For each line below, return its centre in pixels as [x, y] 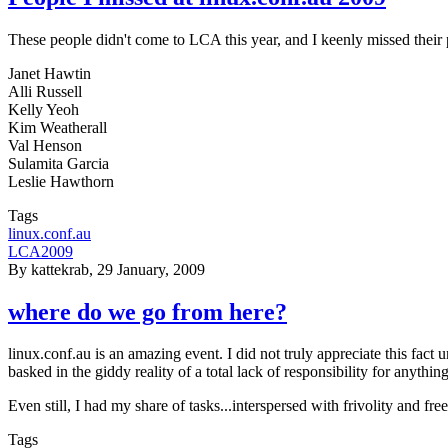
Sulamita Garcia [58, 163]
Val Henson [45, 145]
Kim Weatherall [57, 127]
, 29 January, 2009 [147, 269]
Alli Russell [45, 91]
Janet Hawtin [49, 73]
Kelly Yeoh [43, 109]
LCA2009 [40, 251]
